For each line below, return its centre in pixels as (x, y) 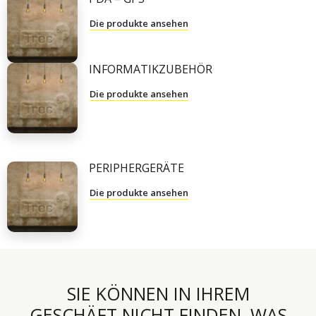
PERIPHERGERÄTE (136, 168)
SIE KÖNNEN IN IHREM (158, 293)
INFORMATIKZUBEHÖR (151, 69)
